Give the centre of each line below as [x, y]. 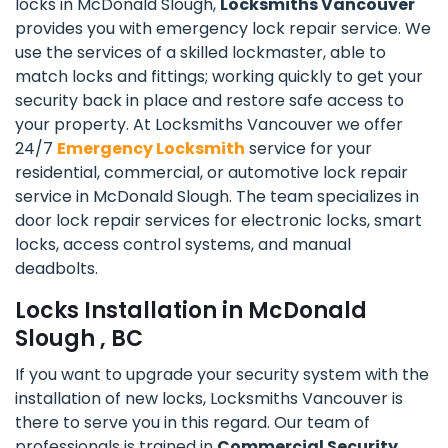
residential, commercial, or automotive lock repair [211, 173]
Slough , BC [79, 339]
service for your [308, 149]
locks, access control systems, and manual [183, 245]
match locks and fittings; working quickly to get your [219, 77]
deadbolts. [56, 269]
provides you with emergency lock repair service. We [223, 29]
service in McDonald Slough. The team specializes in [217, 197]
